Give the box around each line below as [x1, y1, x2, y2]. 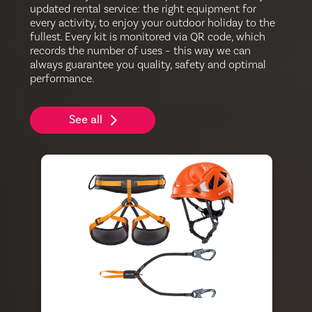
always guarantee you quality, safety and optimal [30, 58, 267, 72]
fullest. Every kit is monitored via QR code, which [30, 30, 266, 45]
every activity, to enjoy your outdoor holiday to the [30, 16, 276, 31]
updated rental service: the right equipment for [30, 2, 257, 17]
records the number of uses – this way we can [30, 44, 251, 58]
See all [68, 112, 102, 128]
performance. [30, 72, 95, 86]
